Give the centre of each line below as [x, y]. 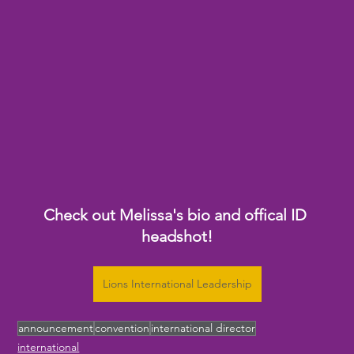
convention [122, 328]
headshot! [177, 236]
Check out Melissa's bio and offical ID [177, 215]
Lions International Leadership [177, 283]
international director [203, 328]
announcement [56, 328]
